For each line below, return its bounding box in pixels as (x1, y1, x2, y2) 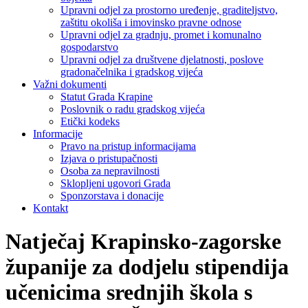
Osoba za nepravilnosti (60, 164, 159, 177)
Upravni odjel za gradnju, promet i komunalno (60, 28, 261, 41)
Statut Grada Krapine (60, 90, 153, 102)
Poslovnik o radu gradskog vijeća (60, 102, 205, 115)
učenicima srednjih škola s (5, 280, 252, 305)
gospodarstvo (60, 41, 118, 53)
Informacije (33, 127, 82, 140)
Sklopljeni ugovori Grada (60, 177, 170, 189)
